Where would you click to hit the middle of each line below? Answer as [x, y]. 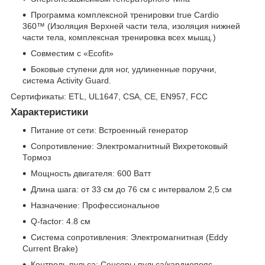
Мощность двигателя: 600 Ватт [91, 173]
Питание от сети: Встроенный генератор [109, 130]
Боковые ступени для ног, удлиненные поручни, [124, 69]
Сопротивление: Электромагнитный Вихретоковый [129, 146]
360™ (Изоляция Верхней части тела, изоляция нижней [131, 26]
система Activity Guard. [67, 80]
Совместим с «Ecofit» [72, 53]
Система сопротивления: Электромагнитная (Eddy [129, 237]
